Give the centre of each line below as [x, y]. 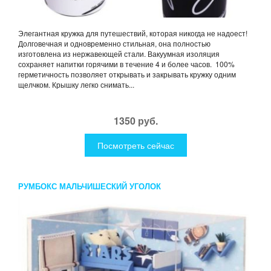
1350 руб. [135, 120]
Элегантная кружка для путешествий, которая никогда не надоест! [133, 33]
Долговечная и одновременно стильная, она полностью [114, 43]
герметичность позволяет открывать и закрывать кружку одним [127, 74]
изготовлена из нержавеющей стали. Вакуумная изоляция [119, 53]
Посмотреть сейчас [135, 145]
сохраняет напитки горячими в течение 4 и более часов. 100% [126, 64]
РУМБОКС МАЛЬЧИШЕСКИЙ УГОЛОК [90, 186]
